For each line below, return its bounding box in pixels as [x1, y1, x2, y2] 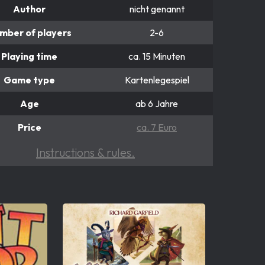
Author [13, 2, 46, 15]
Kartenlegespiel [124, 73, 189, 86]
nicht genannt [129, 2, 185, 15]
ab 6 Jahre [135, 97, 178, 109]
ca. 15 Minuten [128, 50, 185, 62]
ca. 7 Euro [137, 121, 177, 133]
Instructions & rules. [36, 144, 135, 160]
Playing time [1, 50, 57, 62]
